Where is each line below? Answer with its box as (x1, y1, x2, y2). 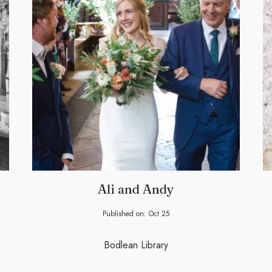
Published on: (103, 208, 149, 220)
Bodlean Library (104, 238, 168, 253)
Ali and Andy (98, 181, 174, 197)
